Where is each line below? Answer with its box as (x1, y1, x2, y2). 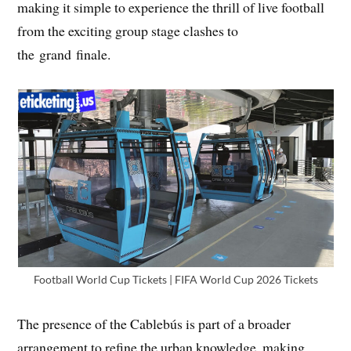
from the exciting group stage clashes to (17, 20, 239, 40)
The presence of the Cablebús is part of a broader (17, 313, 291, 333)
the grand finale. (17, 44, 111, 63)
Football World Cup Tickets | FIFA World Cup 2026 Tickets (33, 272, 318, 286)
